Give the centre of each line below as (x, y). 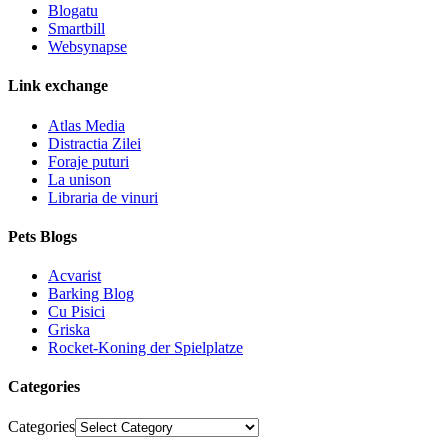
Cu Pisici (76, 312)
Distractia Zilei (94, 143)
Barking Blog (91, 294)
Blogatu (73, 11)
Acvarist (74, 276)
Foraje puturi (88, 161)
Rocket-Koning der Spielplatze (145, 348)
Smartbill (76, 29)
